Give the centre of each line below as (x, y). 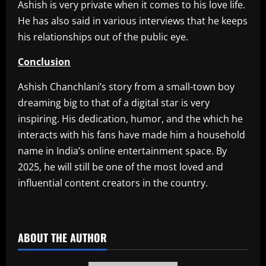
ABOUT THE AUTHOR (62, 238)
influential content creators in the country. (113, 183)
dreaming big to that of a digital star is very (114, 103)
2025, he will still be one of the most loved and (121, 167)
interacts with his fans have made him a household (132, 135)
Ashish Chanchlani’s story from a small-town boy (126, 87)
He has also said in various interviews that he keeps (133, 21)
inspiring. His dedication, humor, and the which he (130, 119)
